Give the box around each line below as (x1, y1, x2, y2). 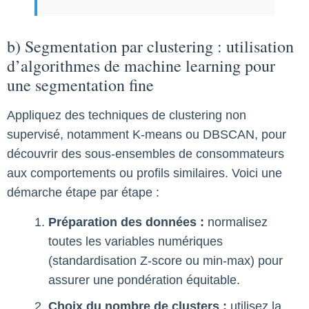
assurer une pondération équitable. (48, 272, 240, 287)
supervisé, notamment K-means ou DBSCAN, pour (7, 128, 286, 142)
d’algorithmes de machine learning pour (7, 54, 275, 77)
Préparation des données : (48, 215, 204, 229)
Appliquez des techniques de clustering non (7, 108, 246, 123)
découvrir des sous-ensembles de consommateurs (7, 147, 284, 161)
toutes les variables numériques (48, 234, 223, 248)
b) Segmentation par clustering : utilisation (7, 35, 294, 58)
